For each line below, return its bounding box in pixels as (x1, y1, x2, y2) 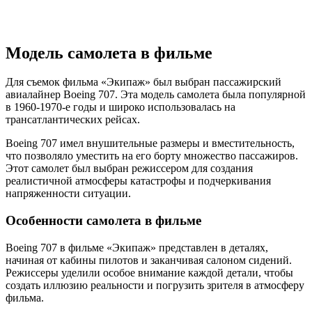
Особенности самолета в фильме (6, 213, 201, 228)
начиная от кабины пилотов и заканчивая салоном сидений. (6, 253, 292, 266)
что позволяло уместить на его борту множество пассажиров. (6, 150, 298, 162)
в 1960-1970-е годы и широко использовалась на (6, 101, 235, 114)
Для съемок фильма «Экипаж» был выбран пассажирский (6, 76, 281, 88)
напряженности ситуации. (6, 187, 131, 200)
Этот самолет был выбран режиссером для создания (6, 162, 253, 175)
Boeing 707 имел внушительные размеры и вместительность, (6, 137, 295, 150)
